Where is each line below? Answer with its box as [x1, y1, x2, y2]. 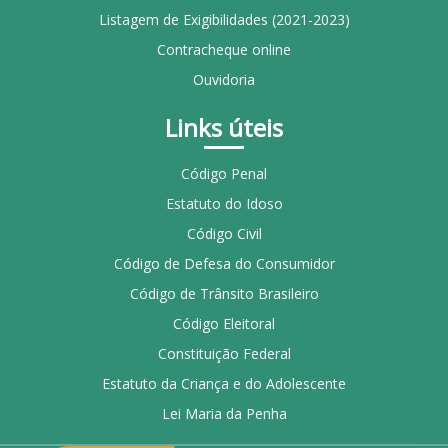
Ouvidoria [193, 69, 255, 89]
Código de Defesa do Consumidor [113, 253, 335, 273]
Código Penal [181, 163, 267, 183]
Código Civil [186, 223, 262, 243]
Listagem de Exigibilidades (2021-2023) [98, 9, 350, 29]
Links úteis [165, 110, 283, 144]
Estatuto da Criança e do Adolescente [102, 373, 346, 393]
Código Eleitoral [173, 313, 275, 333]
